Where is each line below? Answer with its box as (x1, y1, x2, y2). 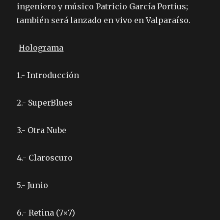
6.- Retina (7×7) (17, 208, 76, 218)
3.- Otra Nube (17, 125, 69, 136)
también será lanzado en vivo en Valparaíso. (17, 15, 191, 26)
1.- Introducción (17, 70, 80, 81)
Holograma (19, 43, 64, 53)
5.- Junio (17, 180, 66, 191)
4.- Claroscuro (17, 153, 75, 163)
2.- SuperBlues (17, 98, 73, 108)
